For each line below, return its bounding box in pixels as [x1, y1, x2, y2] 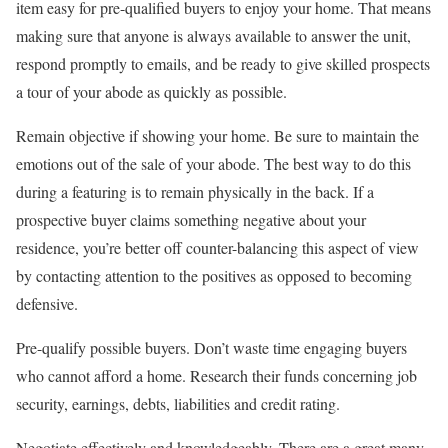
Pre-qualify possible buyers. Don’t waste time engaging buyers [16, 337, 407, 358]
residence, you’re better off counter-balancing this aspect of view [16, 237, 419, 258]
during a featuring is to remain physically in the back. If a [16, 181, 374, 202]
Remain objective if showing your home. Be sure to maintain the [16, 125, 419, 146]
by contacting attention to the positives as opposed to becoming [16, 265, 412, 286]
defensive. [16, 293, 78, 314]
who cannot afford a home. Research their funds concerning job [16, 365, 417, 386]
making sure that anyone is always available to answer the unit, [16, 25, 411, 46]
